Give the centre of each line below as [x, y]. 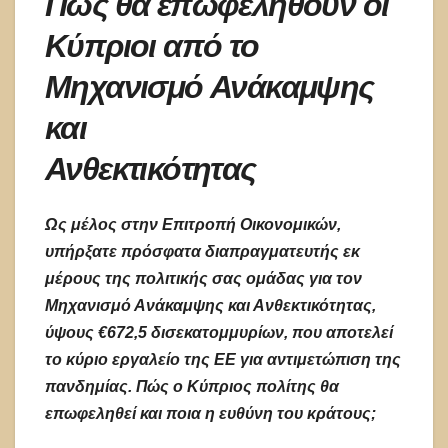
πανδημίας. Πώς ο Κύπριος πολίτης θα [192, 387]
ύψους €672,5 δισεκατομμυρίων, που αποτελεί [219, 333]
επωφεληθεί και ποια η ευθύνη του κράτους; [210, 414]
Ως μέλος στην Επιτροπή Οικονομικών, [193, 225]
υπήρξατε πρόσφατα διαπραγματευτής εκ [202, 252]
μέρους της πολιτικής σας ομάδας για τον [203, 279]
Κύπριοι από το [152, 45]
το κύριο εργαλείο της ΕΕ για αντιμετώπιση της [223, 360]
